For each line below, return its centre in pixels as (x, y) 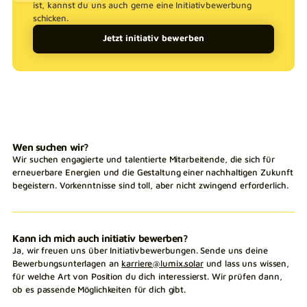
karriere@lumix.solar (162, 263)
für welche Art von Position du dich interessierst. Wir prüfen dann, (147, 276)
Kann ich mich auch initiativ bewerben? (100, 238)
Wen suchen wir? (51, 147)
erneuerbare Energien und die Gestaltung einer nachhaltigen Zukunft (153, 172)
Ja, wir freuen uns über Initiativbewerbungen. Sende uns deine (140, 250)
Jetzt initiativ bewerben (153, 38)
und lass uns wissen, (246, 263)
